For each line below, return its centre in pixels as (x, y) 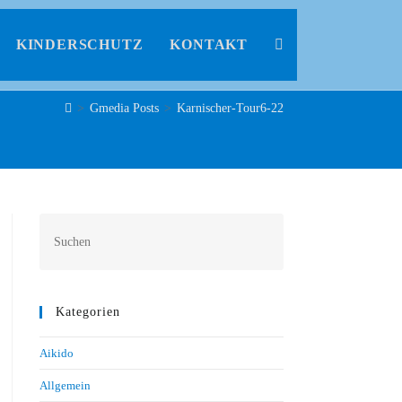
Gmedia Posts (124, 108)
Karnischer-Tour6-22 (230, 108)
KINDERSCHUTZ (79, 44)
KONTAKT (209, 44)
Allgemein (65, 385)
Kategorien (87, 312)
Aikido (56, 353)
